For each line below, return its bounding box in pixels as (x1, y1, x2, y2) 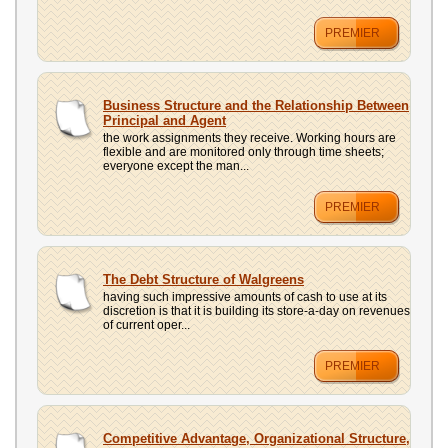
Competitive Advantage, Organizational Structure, (103, 431, 410, 446)
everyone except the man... (103, 159, 249, 173)
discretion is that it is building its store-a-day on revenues (103, 304, 410, 318)
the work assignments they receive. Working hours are (103, 131, 396, 145)
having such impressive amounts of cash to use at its (103, 290, 387, 304)
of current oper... (103, 318, 190, 332)
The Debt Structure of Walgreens (103, 272, 304, 287)
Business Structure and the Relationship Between (103, 98, 409, 113)
